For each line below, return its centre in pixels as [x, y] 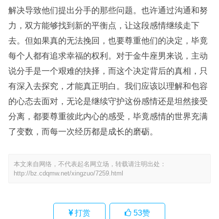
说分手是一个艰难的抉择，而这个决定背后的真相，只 [108, 71]
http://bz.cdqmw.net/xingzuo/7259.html [68, 173]
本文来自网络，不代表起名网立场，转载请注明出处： [90, 164]
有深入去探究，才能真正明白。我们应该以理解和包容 [108, 86]
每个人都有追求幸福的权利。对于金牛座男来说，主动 [108, 55]
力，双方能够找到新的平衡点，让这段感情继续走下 [104, 25]
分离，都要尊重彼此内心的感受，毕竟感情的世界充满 [108, 116]
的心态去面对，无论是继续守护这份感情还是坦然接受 [108, 101]
